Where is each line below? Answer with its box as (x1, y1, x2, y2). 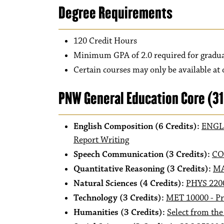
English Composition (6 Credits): (73, 121, 201, 132)
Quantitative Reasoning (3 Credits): (73, 163, 211, 174)
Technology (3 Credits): (73, 192, 166, 203)
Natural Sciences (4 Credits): (73, 178, 186, 189)
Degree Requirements (58, 2, 172, 23)
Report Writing (73, 134, 129, 145)
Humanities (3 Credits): (73, 207, 167, 218)
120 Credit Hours (73, 35, 137, 46)
